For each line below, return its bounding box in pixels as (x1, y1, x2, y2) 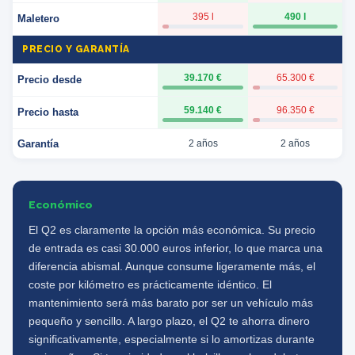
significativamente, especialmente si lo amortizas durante (29, 334, 315, 345)
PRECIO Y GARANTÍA (22, 44, 130, 55)
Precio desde (17, 74, 82, 86)
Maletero (17, 13, 59, 25)
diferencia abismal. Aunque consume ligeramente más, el (29, 261, 315, 273)
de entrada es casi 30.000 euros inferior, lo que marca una (29, 242, 323, 254)
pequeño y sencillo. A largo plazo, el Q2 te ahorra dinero (29, 315, 310, 327)
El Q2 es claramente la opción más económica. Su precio (29, 224, 315, 236)
